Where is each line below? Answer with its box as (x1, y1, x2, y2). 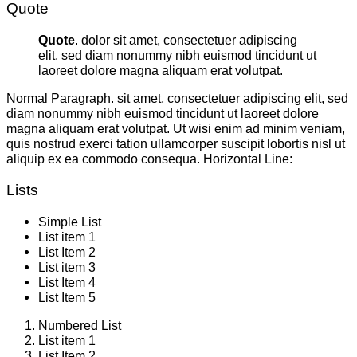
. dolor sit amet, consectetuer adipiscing (75, 32, 297, 47)
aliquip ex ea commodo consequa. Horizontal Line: (6, 151, 292, 166)
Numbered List (38, 317, 121, 332)
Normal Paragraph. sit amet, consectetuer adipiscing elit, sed (6, 90, 348, 105)
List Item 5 (38, 289, 96, 304)
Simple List (38, 214, 101, 229)
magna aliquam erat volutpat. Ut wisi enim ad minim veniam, (6, 120, 345, 135)
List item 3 (38, 259, 96, 274)
